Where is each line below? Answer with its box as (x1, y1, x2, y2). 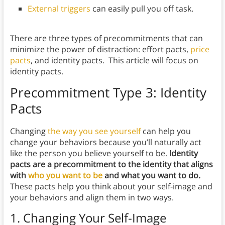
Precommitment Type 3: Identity (10, 83, 206, 102)
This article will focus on (108, 55, 198, 66)
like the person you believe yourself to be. (10, 148, 169, 159)
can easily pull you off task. (90, 3, 195, 15)
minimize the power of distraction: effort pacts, (10, 44, 190, 55)
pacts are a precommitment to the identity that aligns (10, 159, 213, 170)
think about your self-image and (91, 181, 212, 192)
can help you (140, 126, 191, 137)
